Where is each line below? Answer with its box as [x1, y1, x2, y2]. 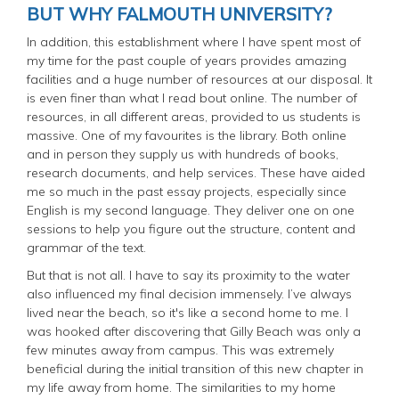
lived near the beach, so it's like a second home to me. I [27, 304, 348, 321]
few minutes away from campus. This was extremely [27, 341, 334, 358]
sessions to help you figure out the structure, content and [27, 220, 355, 237]
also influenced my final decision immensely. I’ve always [27, 285, 352, 302]
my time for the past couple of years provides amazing [27, 52, 346, 69]
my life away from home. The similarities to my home [27, 379, 336, 395]
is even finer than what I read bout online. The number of [27, 89, 357, 106]
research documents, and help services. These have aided [27, 164, 365, 181]
